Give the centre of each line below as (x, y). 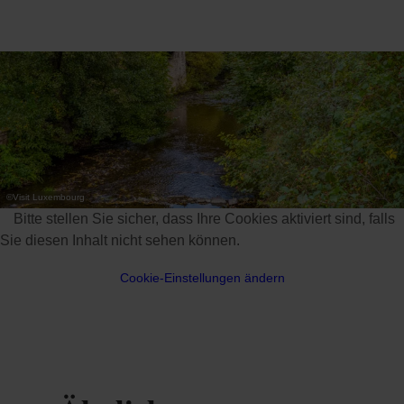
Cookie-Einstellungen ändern (202, 277)
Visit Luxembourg (49, 197)
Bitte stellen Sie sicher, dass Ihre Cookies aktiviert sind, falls (204, 218)
